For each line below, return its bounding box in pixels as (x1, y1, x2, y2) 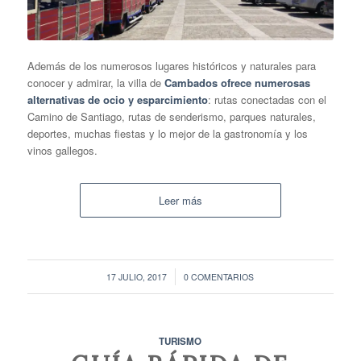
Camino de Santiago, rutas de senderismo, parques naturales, (27, 108, 316, 124)
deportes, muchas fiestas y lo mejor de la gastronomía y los (27, 125, 308, 141)
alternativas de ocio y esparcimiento (27, 91, 208, 107)
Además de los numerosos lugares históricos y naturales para (27, 57, 316, 73)
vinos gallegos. (27, 142, 98, 158)
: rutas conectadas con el (207, 91, 326, 107)
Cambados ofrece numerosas (164, 74, 310, 90)
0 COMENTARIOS (184, 270, 255, 283)
